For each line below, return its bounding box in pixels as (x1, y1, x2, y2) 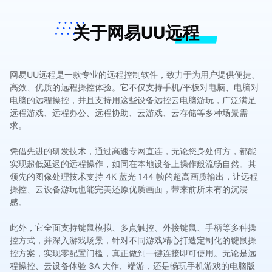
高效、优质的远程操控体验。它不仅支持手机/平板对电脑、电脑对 (9, 82, 259, 93)
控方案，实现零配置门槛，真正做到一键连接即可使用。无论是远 (9, 248, 256, 259)
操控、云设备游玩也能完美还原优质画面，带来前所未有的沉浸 (9, 184, 248, 195)
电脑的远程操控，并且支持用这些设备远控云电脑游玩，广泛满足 (9, 95, 256, 106)
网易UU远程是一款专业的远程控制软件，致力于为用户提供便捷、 (9, 69, 260, 80)
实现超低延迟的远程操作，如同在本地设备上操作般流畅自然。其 (9, 158, 256, 169)
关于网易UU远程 (73, 22, 199, 44)
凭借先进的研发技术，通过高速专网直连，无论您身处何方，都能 (9, 146, 256, 157)
